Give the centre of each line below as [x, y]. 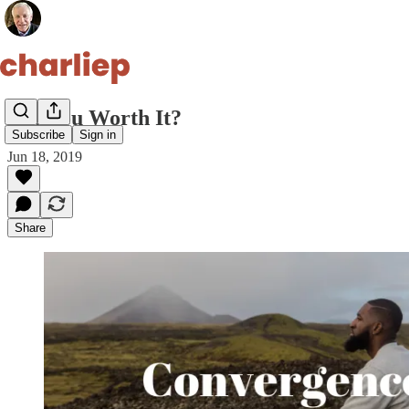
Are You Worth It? [94, 117]
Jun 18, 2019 [45, 156]
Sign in [98, 135]
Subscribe [38, 135]
